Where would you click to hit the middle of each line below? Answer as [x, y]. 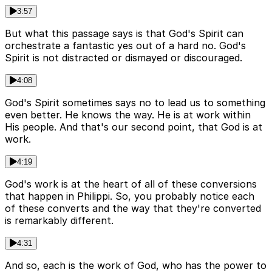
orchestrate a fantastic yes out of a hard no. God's [125, 46]
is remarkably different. [59, 221]
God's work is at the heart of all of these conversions [131, 184]
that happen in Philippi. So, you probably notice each [130, 196]
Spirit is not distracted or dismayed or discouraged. [124, 58]
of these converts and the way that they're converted [133, 209]
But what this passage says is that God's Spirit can [124, 34]
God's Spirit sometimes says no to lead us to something [135, 103]
